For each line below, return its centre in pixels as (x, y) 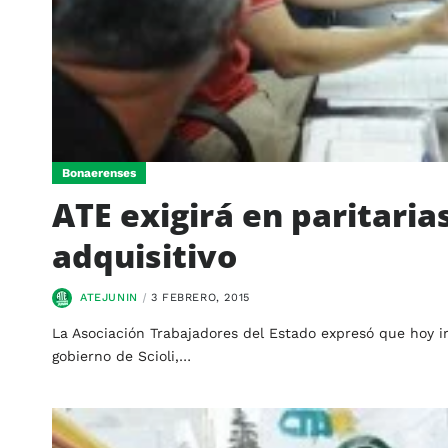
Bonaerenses (99, 172)
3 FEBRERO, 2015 (200, 297)
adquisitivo (144, 255)
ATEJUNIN (109, 297)
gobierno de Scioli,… (121, 355)
